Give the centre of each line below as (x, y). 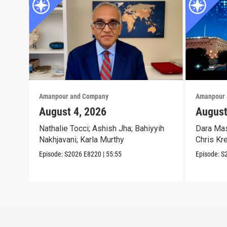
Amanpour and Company (74, 96)
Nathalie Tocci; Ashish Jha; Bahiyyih (102, 128)
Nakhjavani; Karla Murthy (82, 139)
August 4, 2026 (73, 111)
